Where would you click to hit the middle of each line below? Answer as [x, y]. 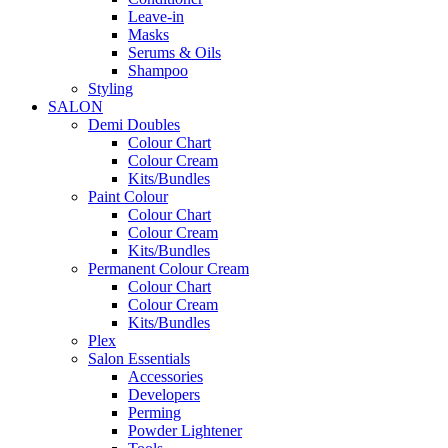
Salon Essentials [139, 359]
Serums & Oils [174, 53]
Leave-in [156, 17]
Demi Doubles [134, 125]
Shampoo [158, 71]
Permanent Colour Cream [168, 269]
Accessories [165, 377]
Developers [164, 395]
